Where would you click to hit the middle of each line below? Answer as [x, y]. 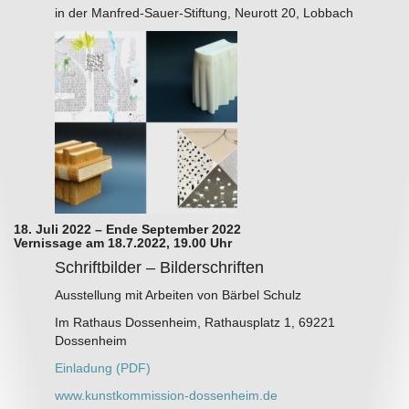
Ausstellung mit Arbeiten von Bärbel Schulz [178, 295]
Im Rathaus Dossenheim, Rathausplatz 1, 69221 [194, 323]
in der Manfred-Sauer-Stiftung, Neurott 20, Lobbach [204, 13]
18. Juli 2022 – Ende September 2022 [127, 230]
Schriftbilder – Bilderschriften [159, 268]
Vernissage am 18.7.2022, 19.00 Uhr [123, 243]
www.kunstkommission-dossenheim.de [166, 396]
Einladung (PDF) [102, 368]
